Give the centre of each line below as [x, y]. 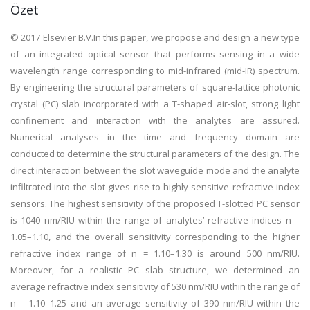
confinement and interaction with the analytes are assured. [155, 120]
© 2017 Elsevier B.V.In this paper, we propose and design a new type [155, 37]
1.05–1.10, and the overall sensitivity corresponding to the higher [155, 237]
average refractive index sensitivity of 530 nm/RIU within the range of [155, 286]
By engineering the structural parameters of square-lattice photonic [155, 87]
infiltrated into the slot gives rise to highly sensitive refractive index [155, 187]
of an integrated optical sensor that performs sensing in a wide [155, 54]
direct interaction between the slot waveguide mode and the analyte [155, 170]
